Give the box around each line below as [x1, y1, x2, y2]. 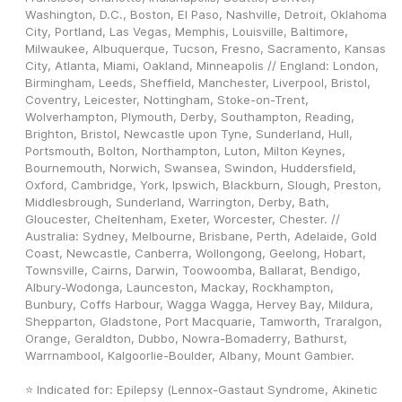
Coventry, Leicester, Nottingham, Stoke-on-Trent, [25, 92, 309, 108]
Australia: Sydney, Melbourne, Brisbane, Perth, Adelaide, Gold [25, 229, 377, 244]
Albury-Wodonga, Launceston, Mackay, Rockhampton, [25, 280, 334, 295]
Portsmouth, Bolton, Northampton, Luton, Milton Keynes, [25, 144, 345, 159]
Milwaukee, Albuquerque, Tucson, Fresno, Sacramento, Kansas [25, 41, 386, 57]
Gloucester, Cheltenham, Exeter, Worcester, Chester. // [25, 212, 340, 227]
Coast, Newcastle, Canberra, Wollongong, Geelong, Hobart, [25, 246, 366, 261]
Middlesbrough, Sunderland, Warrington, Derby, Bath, [25, 195, 329, 210]
